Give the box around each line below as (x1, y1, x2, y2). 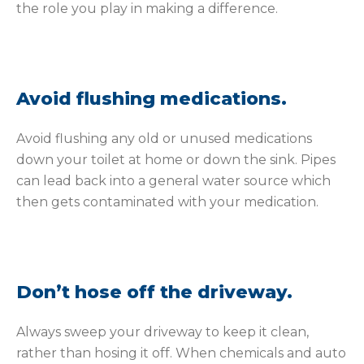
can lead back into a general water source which (16, 173, 331, 189)
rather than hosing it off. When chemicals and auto (16, 345, 346, 362)
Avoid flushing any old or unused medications (16, 131, 312, 147)
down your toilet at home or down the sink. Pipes (16, 152, 336, 168)
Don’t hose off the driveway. (16, 281, 292, 304)
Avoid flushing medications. (16, 88, 287, 110)
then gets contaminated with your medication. (16, 194, 318, 210)
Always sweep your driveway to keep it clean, (16, 324, 309, 340)
